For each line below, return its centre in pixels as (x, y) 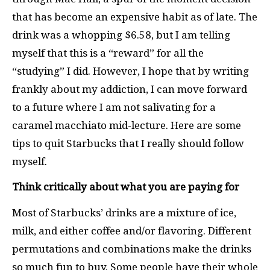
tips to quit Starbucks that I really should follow (128, 143)
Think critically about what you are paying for (126, 187)
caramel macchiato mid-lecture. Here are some (127, 125)
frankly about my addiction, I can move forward (130, 89)
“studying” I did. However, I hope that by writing (130, 71)
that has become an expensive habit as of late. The (135, 17)
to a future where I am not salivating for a (114, 107)
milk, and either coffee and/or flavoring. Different (132, 231)
